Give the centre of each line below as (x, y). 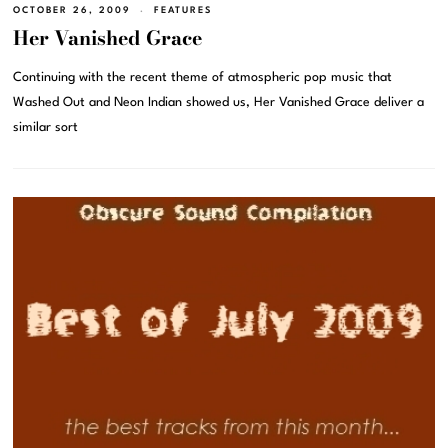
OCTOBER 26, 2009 (72, 11)
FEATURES (183, 11)
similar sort (46, 128)
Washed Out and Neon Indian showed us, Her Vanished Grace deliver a (219, 103)
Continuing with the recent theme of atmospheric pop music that (203, 78)
